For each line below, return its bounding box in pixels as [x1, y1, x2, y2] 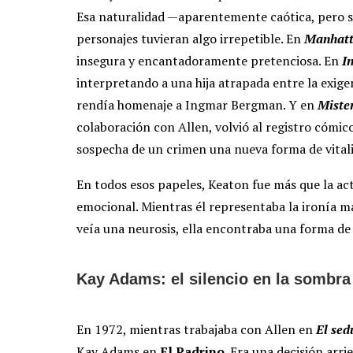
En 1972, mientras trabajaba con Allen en [76, 321, 316, 339]
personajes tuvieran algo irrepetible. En [76, 30, 304, 48]
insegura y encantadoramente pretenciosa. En [76, 52, 342, 70]
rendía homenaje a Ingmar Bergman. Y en [76, 96, 318, 114]
